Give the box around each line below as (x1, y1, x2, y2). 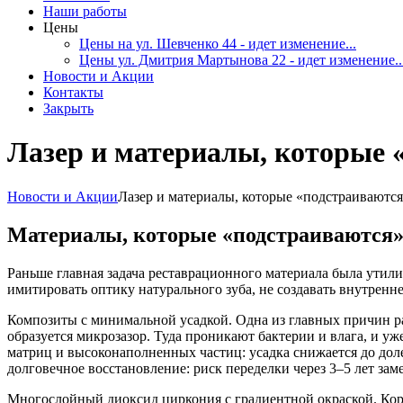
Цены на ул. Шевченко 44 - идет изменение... (79, 36, 356, 51)
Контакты (43, 85, 103, 100)
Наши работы (43, 4, 127, 19)
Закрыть (43, 101, 94, 116)
